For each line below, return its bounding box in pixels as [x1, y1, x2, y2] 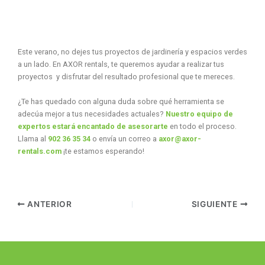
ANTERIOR [25, 199, 72, 209]
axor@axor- [158, 134, 201, 143]
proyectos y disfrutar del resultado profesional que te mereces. [17, 72, 235, 82]
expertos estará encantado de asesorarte [17, 121, 168, 131]
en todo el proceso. [167, 121, 237, 131]
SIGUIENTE [191, 199, 240, 209]
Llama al [17, 134, 48, 143]
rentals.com [17, 146, 62, 156]
